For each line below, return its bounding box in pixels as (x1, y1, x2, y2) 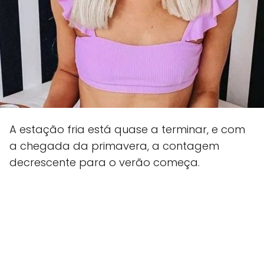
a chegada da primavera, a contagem (9, 138, 219, 153)
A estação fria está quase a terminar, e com (9, 122, 245, 137)
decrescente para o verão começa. (9, 155, 200, 170)
